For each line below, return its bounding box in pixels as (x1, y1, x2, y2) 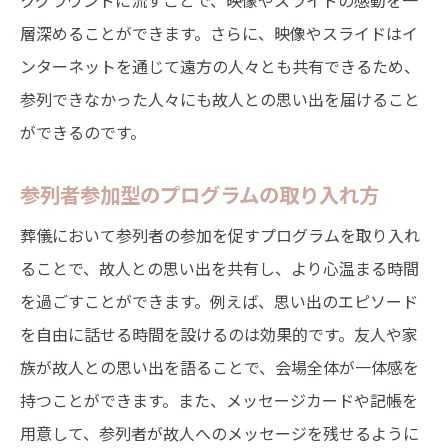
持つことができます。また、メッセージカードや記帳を (20, 388, 418, 412)
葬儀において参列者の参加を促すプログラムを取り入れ (20, 223, 420, 247)
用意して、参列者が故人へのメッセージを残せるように (20, 421, 419, 445)
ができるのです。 (20, 120, 146, 144)
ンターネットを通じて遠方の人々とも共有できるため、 (20, 54, 420, 78)
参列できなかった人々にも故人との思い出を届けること (20, 87, 420, 111)
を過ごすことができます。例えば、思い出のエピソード (20, 289, 418, 313)
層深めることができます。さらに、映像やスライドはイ (20, 21, 418, 45)
